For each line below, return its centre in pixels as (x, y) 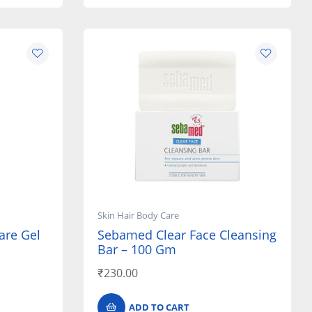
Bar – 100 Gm (136, 250)
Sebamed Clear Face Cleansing (187, 235)
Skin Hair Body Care (138, 216)
